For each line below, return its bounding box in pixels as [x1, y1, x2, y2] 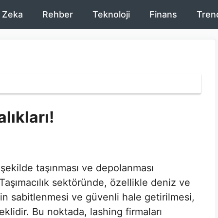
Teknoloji [92, 9, 130, 19]
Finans [149, 9, 177, 19]
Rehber [42, 9, 73, 19]
